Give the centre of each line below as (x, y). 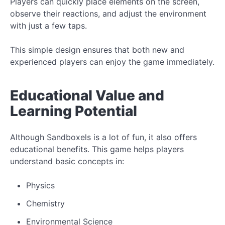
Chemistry (45, 203)
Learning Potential (74, 111)
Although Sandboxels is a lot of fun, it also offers (103, 137)
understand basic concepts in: (67, 161)
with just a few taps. (48, 25)
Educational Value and (87, 95)
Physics (40, 185)
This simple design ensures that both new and (97, 49)
